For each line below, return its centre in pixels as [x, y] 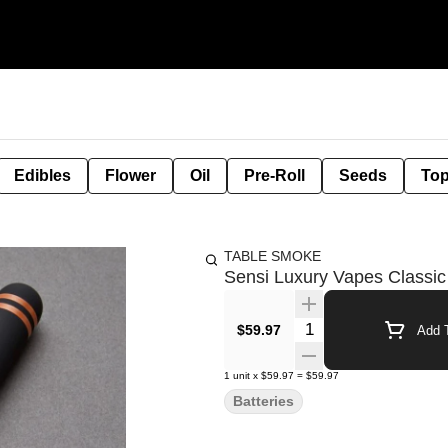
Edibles [42, 175]
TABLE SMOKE [272, 256]
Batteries [263, 401]
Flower [130, 175]
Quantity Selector [354, 326]
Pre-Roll [274, 175]
